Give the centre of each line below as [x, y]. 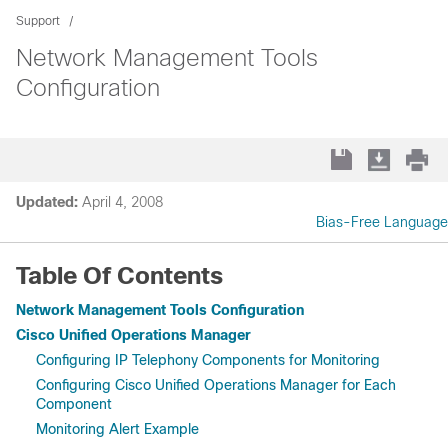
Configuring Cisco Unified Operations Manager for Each [216, 385]
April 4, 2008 [122, 202]
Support [38, 21]
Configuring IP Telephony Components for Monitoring [208, 360]
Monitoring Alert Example [117, 429]
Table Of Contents [119, 275]
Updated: [47, 202]
